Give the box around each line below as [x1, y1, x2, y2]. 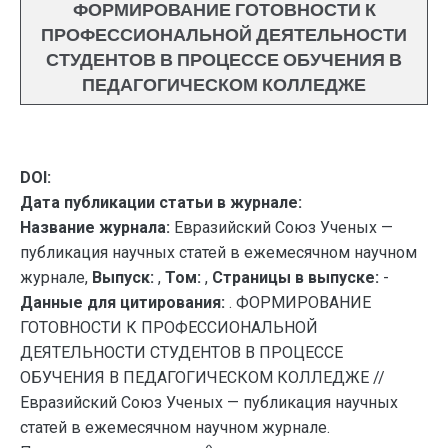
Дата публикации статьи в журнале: [20, 193, 302, 212]
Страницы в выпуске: [212, 268, 379, 287]
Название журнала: [20, 218, 170, 237]
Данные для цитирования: [20, 293, 229, 312]
